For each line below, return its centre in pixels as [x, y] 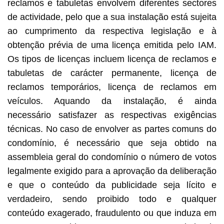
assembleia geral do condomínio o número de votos [112, 157]
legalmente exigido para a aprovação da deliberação [112, 171]
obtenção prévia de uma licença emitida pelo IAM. [112, 45]
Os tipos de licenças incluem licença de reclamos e [112, 59]
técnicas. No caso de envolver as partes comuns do [112, 129]
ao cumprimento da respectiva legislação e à [112, 31]
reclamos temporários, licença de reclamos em [112, 87]
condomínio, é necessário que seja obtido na [112, 143]
